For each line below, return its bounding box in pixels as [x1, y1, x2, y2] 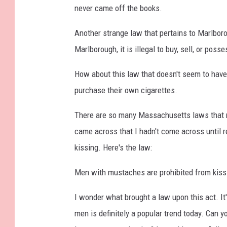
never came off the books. [74, 3, 162, 13]
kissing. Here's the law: [74, 142, 152, 153]
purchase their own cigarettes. [74, 85, 177, 95]
